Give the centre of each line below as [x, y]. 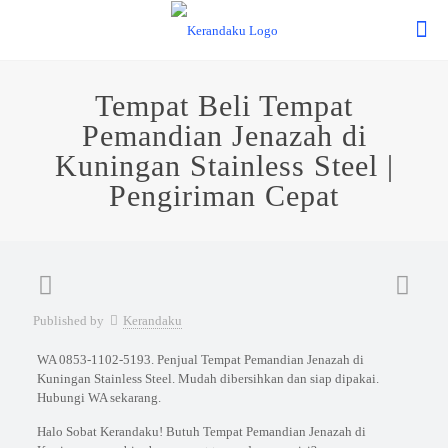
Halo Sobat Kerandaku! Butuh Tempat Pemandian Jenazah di [201, 431]
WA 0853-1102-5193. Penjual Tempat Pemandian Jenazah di [200, 359]
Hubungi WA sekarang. [98, 397]
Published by [68, 320]
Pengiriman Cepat [224, 195]
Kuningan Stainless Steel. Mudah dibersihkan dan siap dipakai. [207, 378]
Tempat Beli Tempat [224, 105]
